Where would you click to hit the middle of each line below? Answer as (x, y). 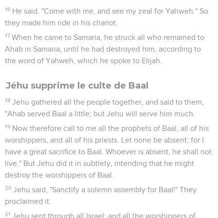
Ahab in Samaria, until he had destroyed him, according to (103, 49)
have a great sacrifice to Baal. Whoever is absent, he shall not (108, 152)
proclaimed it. (28, 201)
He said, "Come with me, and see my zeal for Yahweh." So (110, 11)
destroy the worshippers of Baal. (59, 175)
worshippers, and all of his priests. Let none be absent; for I (104, 140)
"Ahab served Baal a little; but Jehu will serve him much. (100, 114)
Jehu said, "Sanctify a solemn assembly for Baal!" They (105, 190)
